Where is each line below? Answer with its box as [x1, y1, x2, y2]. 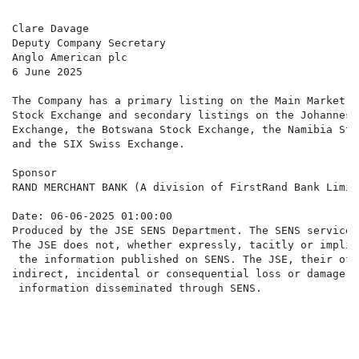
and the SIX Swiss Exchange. [12, 138, 185, 151]
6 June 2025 [12, 66, 83, 79]
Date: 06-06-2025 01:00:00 [12, 210, 172, 223]
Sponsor [12, 167, 57, 179]
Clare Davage [12, 22, 89, 35]
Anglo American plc [12, 51, 127, 64]
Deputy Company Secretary [12, 37, 166, 50]
